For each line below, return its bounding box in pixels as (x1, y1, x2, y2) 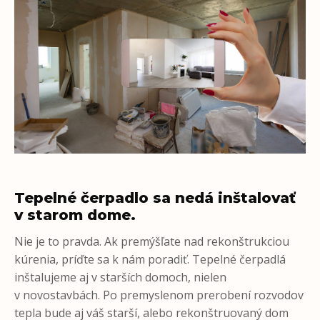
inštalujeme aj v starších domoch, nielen (14, 269, 226, 286)
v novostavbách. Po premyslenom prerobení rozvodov (14, 287, 304, 304)
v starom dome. (14, 206, 136, 224)
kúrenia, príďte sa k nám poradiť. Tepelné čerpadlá (14, 251, 286, 268)
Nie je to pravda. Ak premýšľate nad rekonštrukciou (14, 234, 289, 250)
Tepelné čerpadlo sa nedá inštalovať (14, 189, 296, 207)
